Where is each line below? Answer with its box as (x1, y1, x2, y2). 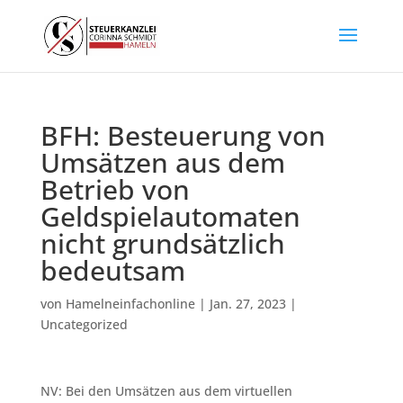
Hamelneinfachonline (65, 295, 195, 312)
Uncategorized (40, 316, 128, 333)
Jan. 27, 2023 (209, 295, 286, 312)
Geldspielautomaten (40, 198, 300, 235)
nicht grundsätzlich (40, 225, 285, 262)
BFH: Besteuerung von (40, 117, 326, 154)
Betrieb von (40, 171, 190, 208)
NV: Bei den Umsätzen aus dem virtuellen (40, 382, 292, 399)
